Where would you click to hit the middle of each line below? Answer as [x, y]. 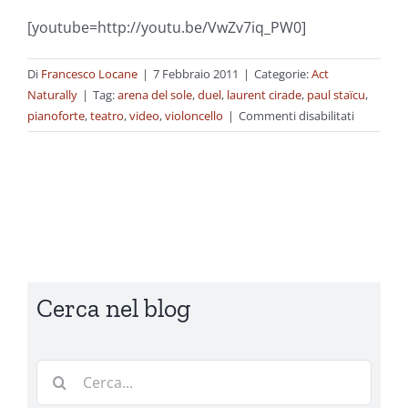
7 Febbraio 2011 [196, 73]
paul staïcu [336, 94]
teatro [107, 115]
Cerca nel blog [113, 308]
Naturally [52, 94]
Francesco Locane [89, 73]
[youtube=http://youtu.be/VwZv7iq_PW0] [167, 27]
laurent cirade [264, 94]
